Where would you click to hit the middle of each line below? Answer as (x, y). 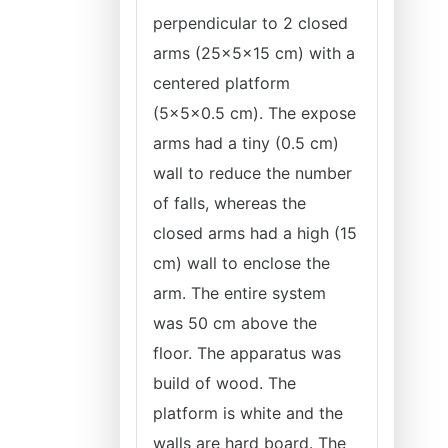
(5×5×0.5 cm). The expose (254, 113)
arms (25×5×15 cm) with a (254, 53)
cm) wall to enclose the (241, 263)
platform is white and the (248, 413)
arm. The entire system (239, 293)
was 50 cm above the (235, 323)
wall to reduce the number (252, 173)
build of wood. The (224, 383)
